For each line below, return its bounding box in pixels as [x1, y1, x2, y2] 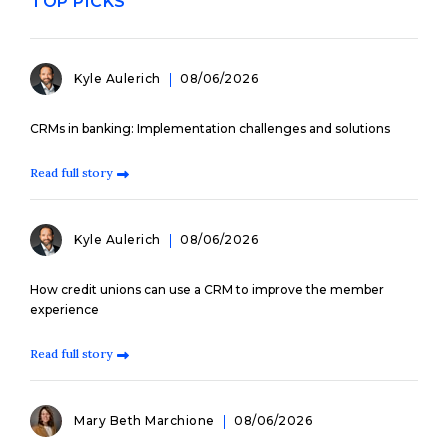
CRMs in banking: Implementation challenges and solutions [30, 120, 390, 136]
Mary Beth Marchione [74, 412, 218, 428]
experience [30, 301, 99, 317]
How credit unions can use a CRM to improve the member [30, 281, 384, 297]
